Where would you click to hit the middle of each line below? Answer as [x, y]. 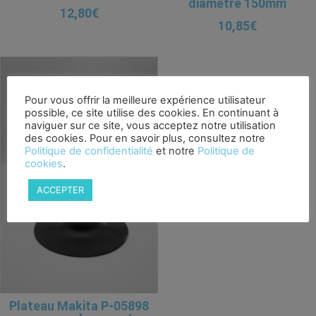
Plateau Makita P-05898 [79, 305]
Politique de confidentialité [89, 151]
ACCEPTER [60, 189]
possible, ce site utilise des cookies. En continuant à [152, 113]
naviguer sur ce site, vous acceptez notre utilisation [150, 125]
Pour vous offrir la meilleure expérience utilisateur [145, 100]
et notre [175, 151]
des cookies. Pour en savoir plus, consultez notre [145, 138]
